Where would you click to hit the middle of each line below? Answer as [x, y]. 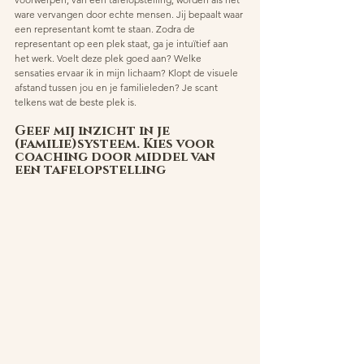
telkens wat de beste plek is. [76, 102]
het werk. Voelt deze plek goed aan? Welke [109, 58]
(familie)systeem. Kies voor [116, 143]
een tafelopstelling [92, 169]
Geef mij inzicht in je [94, 130]
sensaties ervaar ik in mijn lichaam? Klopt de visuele [128, 72]
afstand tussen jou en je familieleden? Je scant [117, 87]
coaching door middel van [117, 156]
